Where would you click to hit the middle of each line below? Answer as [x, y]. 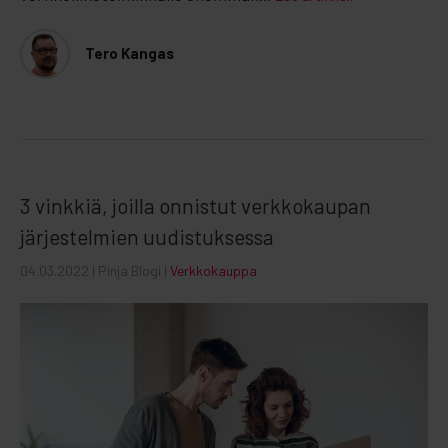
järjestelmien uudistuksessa [147, 236]
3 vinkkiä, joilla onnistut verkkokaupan [195, 205]
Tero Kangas [129, 53]
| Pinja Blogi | [131, 270]
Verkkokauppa [213, 270]
